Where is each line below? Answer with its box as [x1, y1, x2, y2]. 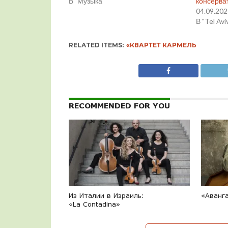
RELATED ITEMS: [68, 41, 124, 49]
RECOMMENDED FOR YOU [68, 101, 170, 110]
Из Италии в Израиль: [68, 191, 144, 200]
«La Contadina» [68, 200, 120, 209]
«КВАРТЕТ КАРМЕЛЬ [126, 41, 196, 49]
